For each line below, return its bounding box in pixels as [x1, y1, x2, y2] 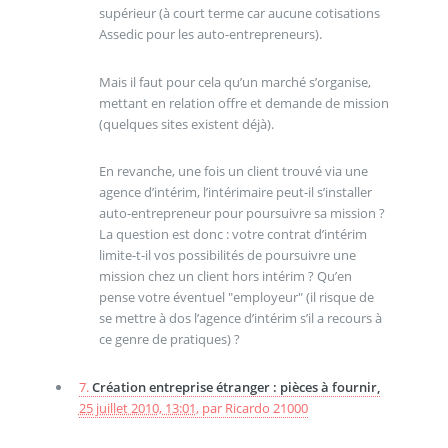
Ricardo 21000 [224, 398, 308, 417]
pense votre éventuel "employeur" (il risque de [98, 288, 374, 307]
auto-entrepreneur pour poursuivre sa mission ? [98, 204, 385, 223]
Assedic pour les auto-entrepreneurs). [98, 25, 322, 44]
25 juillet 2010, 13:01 [78, 398, 196, 417]
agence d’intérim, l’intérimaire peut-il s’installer [98, 183, 372, 202]
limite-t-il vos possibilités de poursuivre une [98, 246, 356, 265]
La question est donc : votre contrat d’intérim [98, 225, 367, 244]
